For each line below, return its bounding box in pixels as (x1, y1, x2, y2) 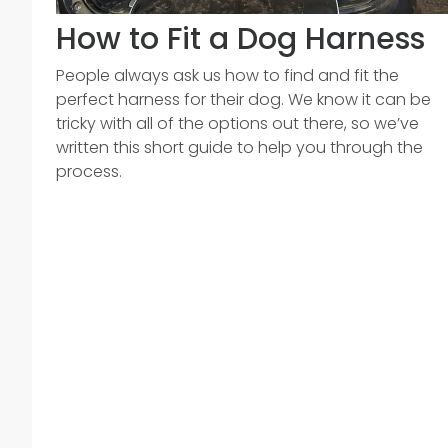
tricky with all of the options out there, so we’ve (56, 112, 419, 135)
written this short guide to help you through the (56, 136, 423, 159)
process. (56, 160, 122, 183)
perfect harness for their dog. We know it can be (56, 88, 431, 111)
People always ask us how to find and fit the (56, 64, 399, 87)
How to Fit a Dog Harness (56, 18, 425, 60)
